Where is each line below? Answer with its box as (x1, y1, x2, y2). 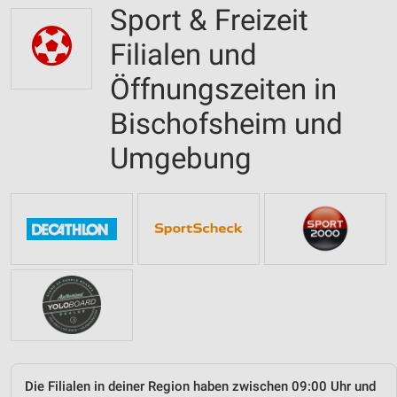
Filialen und (110, 37, 257, 72)
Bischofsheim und (110, 106, 343, 141)
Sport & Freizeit (110, 3, 308, 37)
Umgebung (110, 141, 252, 175)
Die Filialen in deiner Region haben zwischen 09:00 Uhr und (25, 378, 376, 394)
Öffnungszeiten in (110, 72, 337, 106)
